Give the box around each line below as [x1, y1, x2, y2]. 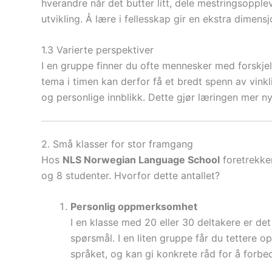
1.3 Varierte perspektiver [41, 44, 154, 56]
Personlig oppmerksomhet [70, 200, 197, 213]
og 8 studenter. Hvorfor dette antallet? [41, 169, 220, 182]
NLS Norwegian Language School [63, 153, 220, 166]
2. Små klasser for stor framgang [41, 137, 193, 150]
